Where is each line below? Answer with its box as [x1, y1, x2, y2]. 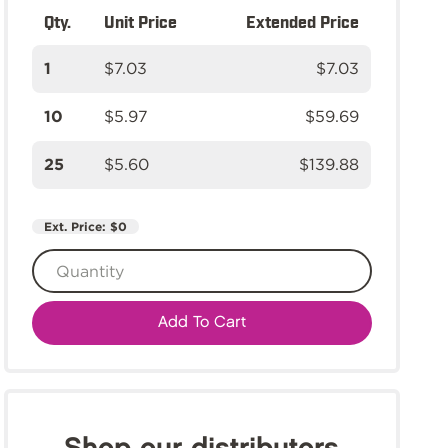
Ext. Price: [44, 219, 110, 234]
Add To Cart [157, 315, 246, 330]
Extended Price [246, 11, 359, 31]
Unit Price [104, 11, 177, 31]
